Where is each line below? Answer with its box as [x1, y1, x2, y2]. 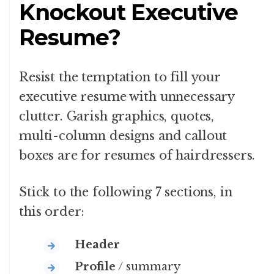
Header [75, 237, 120, 251]
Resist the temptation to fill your [19, 69, 220, 84]
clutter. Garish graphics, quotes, [19, 108, 215, 124]
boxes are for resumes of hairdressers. [19, 147, 256, 163]
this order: [19, 204, 85, 219]
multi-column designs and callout [19, 128, 228, 143]
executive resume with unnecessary [19, 89, 235, 104]
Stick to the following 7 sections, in [19, 184, 232, 199]
